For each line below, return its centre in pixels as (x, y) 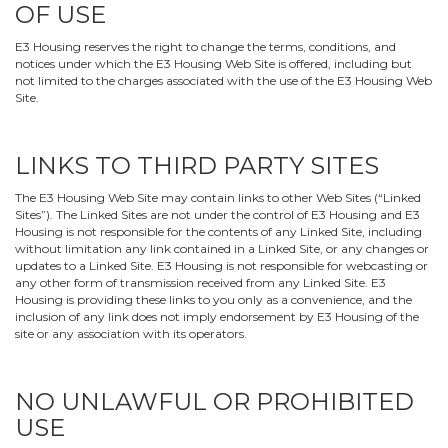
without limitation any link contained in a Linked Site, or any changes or (222, 248)
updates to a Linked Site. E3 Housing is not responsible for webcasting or (221, 265)
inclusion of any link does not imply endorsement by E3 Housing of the (217, 316)
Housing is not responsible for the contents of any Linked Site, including (218, 231)
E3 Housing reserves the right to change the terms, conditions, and (205, 46)
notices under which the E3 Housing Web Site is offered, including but (213, 63)
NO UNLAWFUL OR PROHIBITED (214, 401)
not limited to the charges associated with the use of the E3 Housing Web (223, 80)
